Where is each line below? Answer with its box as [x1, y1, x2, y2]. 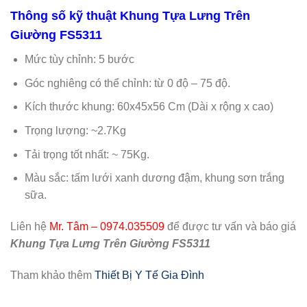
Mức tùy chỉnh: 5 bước [24, 53, 134, 66]
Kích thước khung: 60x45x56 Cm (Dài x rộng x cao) [24, 101, 273, 113]
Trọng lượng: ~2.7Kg [24, 125, 126, 136]
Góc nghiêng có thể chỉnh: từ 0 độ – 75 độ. [24, 77, 230, 89]
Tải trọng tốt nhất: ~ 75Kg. [24, 148, 149, 160]
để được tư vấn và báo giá [164, 220, 296, 232]
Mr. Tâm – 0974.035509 [49, 220, 164, 232]
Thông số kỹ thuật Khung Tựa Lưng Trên [10, 9, 250, 23]
